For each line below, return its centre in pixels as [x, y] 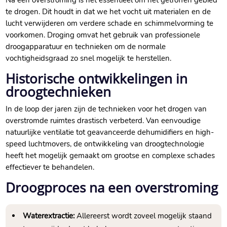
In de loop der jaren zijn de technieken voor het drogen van [106, 109]
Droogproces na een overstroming [112, 188]
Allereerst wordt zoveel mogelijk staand [143, 216]
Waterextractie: [49, 216]
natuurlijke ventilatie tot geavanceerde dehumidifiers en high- [110, 133]
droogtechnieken [59, 92]
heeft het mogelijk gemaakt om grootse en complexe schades [110, 156]
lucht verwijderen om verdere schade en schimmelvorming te [110, 24]
